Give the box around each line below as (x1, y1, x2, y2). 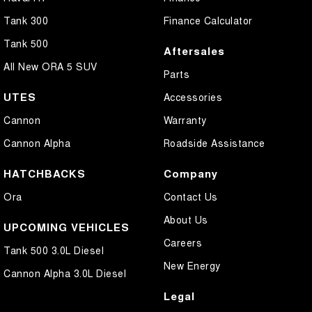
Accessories (163, 89, 222, 104)
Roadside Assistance (163, 135, 265, 150)
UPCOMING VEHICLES (3, 219, 130, 235)
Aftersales (163, 42, 225, 58)
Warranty (163, 112, 207, 127)
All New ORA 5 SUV (3, 58, 97, 73)
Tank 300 (3, 13, 48, 27)
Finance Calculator (163, 13, 253, 27)
